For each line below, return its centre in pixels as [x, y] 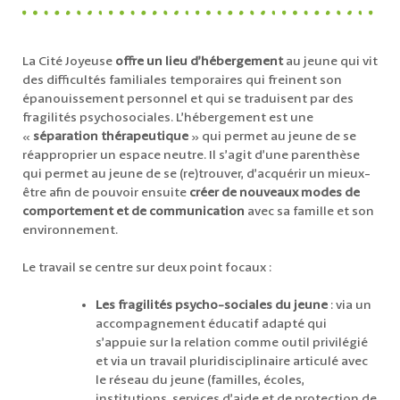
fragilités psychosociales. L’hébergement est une [168, 118]
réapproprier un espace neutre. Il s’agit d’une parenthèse [191, 156]
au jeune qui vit [330, 62]
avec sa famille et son [309, 212]
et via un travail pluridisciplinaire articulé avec [232, 362]
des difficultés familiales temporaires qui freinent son [182, 81]
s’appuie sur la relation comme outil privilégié [232, 343]
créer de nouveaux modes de [275, 193]
